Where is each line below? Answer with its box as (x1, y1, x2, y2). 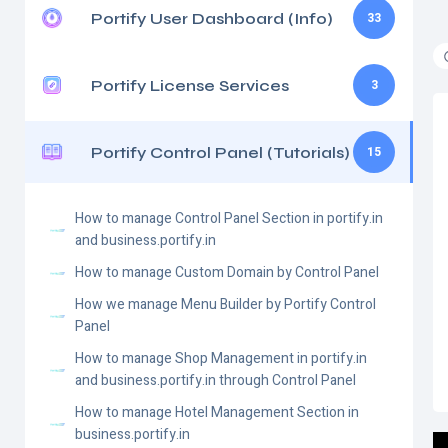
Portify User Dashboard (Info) (91, 8, 333, 28)
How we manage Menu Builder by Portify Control (75, 294, 376, 315)
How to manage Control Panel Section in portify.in (75, 208, 383, 229)
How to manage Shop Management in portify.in (75, 348, 367, 369)
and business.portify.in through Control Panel (75, 370, 356, 391)
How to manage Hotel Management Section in (75, 402, 359, 423)
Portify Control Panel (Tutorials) (91, 142, 350, 162)
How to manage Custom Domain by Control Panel (75, 262, 379, 283)
